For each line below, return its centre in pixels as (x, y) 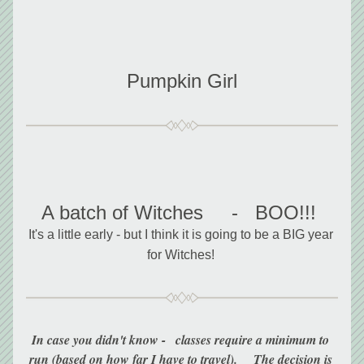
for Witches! (182, 255)
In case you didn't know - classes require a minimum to (180, 340)
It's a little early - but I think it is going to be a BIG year (180, 234)
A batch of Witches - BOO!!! (179, 212)
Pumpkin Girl (182, 81)
